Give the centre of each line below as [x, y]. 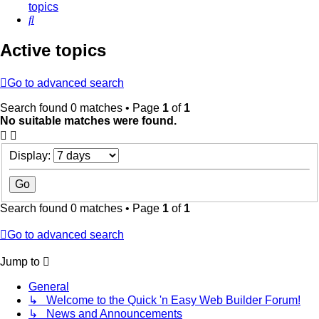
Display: [31, 155]
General [49, 286]
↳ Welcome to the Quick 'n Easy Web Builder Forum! [164, 300]
